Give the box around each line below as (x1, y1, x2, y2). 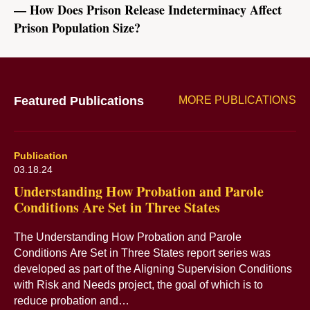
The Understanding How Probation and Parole (14, 231, 241, 243)
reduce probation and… (14, 295, 129, 307)
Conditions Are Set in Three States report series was (14, 247, 271, 259)
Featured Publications (14, 94, 144, 108)
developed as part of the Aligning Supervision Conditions (14, 263, 292, 275)
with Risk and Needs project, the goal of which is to (14, 279, 263, 291)
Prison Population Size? (14, 19, 140, 37)
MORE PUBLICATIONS (179, 94, 296, 106)
